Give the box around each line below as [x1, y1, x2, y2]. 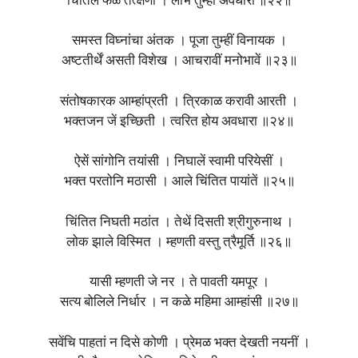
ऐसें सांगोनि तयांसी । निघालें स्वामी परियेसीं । [74, 155, 284, 169]
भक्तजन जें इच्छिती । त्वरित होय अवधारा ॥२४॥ [64, 114, 294, 129]
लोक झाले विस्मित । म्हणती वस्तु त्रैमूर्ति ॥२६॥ [66, 235, 292, 249]
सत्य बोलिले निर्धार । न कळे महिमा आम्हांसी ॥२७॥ [59, 296, 299, 310]
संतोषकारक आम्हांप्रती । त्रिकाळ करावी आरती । [60, 94, 298, 109]
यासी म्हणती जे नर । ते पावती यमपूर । [89, 276, 269, 290]
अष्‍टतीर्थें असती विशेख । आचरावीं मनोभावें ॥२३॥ [61, 54, 297, 69]
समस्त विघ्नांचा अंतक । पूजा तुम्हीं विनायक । [71, 34, 287, 49]
